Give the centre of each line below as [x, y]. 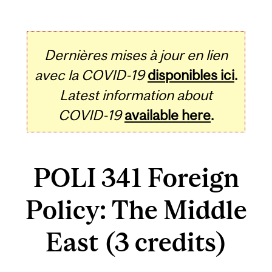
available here [168, 115]
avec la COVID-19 [90, 75]
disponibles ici [191, 75]
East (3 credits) [136, 242]
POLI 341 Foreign [136, 178]
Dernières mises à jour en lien [136, 55]
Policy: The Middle [136, 210]
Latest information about [136, 95]
